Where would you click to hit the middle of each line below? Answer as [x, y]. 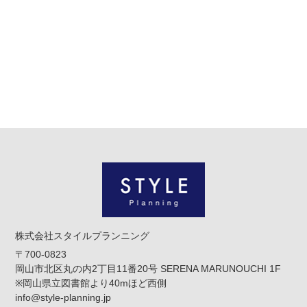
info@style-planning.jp [63, 297]
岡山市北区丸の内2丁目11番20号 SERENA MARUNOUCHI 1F [153, 269]
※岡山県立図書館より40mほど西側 [91, 283]
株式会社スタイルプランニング [83, 235]
